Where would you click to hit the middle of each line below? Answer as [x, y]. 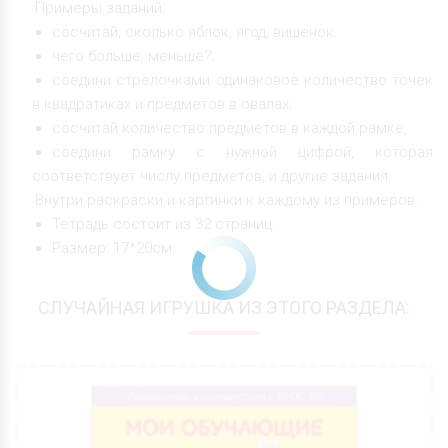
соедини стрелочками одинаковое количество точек [242, 79]
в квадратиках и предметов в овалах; [162, 103]
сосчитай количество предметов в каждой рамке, [229, 127]
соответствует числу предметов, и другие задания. [212, 175]
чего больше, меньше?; [133, 55]
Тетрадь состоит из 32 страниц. [164, 223]
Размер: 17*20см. [114, 247]
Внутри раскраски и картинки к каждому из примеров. [227, 199]
